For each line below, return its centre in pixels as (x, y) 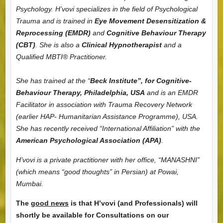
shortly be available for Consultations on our (92, 215)
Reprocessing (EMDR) (53, 33)
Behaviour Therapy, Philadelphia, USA (80, 92)
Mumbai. (29, 183)
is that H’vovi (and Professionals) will (133, 203)
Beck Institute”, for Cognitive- (141, 80)
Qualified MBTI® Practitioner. (61, 56)
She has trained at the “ (53, 80)
